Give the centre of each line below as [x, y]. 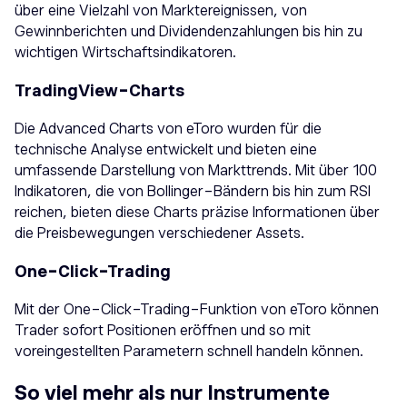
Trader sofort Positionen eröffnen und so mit [163, 331]
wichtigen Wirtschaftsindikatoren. [125, 53]
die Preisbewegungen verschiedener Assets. [159, 234]
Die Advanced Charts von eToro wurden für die [168, 129]
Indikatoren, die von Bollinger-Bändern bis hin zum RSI [193, 192]
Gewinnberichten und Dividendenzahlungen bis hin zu [189, 32]
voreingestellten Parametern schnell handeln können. [189, 352]
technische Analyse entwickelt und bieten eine [166, 150]
